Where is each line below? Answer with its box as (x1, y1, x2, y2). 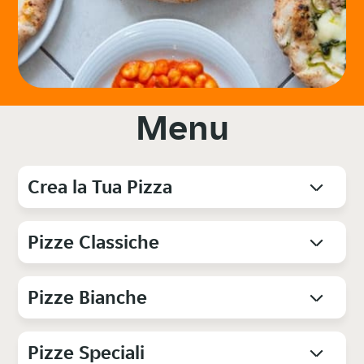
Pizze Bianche (28, 284, 148, 310)
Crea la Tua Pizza (28, 174, 173, 200)
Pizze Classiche (28, 229, 160, 255)
